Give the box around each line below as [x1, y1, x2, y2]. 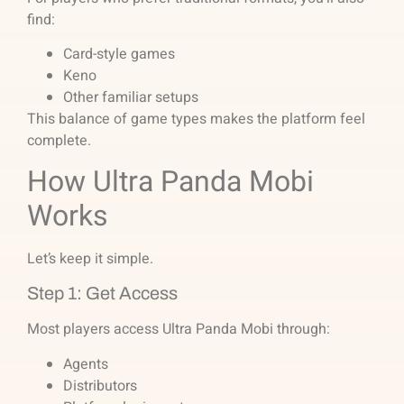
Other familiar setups [63, 87, 202, 109]
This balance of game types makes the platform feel [27, 108, 365, 131]
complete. [27, 130, 91, 152]
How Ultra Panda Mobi [27, 160, 314, 203]
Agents [63, 353, 112, 375]
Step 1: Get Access [27, 283, 178, 304]
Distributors [63, 374, 141, 397]
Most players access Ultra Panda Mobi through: [27, 318, 330, 341]
